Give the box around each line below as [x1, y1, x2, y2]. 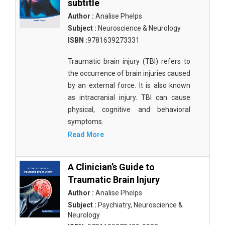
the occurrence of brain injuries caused [68, 69, 190, 77]
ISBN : [68, 36, 87, 44]
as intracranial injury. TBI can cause [68, 93, 190, 101]
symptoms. [68, 118, 103, 126]
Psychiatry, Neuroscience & [96, 201, 183, 209]
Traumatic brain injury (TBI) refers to [68, 57, 190, 65]
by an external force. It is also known [68, 81, 190, 89]
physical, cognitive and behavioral [68, 105, 190, 114]
